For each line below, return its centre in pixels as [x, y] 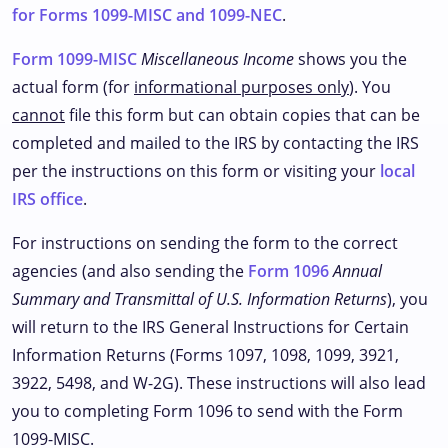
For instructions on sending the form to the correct [205, 243]
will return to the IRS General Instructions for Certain [210, 327]
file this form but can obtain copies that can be [242, 115]
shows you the [350, 59]
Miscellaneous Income [217, 59]
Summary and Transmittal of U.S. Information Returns [199, 299]
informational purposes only [241, 87]
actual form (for [73, 87]
